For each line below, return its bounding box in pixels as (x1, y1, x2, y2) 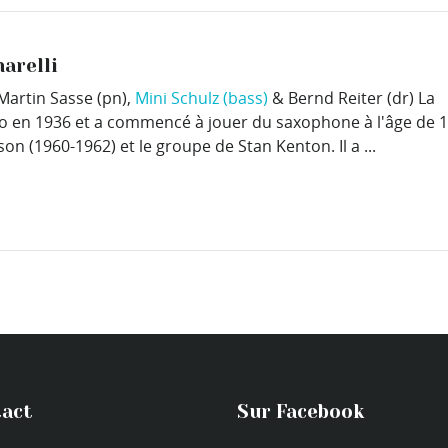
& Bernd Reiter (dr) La (268, 87, 435, 110)
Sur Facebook (236, 401, 364, 423)
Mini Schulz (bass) (135, 87, 268, 110)
